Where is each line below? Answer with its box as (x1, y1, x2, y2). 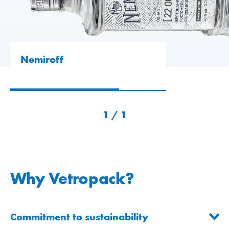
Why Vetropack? (10, 168, 134, 189)
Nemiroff (20, 53, 63, 66)
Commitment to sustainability (10, 210, 148, 224)
